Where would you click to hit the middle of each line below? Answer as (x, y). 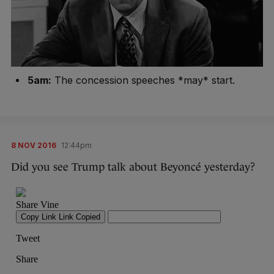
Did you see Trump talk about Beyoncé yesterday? (133, 167)
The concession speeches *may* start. (143, 80)
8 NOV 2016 (34, 146)
